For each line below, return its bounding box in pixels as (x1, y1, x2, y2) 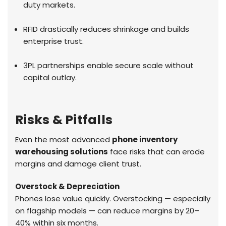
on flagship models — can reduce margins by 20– (15, 205, 199, 216)
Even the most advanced (15, 134, 112, 145)
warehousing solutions (15, 146, 108, 157)
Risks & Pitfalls (15, 110, 112, 129)
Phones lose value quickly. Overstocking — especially (15, 193, 210, 204)
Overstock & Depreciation (15, 181, 120, 192)
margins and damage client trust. (15, 158, 141, 169)
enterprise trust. (23, 35, 84, 46)
